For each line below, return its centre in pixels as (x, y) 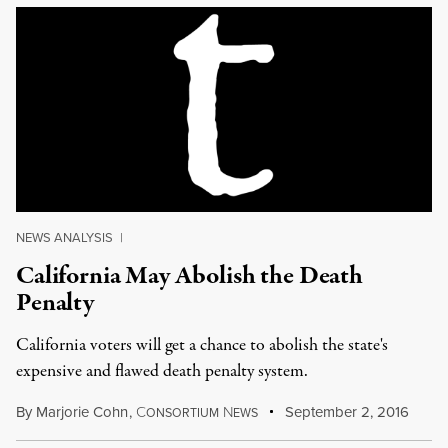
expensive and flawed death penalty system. (162, 371)
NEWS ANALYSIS (64, 237)
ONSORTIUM (182, 412)
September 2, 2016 (345, 411)
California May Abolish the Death (189, 276)
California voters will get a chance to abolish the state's (202, 345)
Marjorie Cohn (82, 411)
